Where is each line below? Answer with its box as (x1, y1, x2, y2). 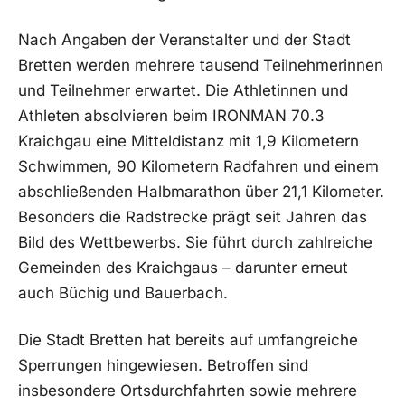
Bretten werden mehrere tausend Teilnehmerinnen (18, 56, 383, 75)
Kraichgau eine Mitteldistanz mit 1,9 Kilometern (18, 132, 359, 151)
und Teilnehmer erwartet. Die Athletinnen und (18, 81, 348, 100)
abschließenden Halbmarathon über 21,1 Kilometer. (18, 183, 384, 202)
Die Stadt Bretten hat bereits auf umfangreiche (18, 330, 358, 349)
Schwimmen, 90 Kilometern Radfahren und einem (18, 157, 379, 176)
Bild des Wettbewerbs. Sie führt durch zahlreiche (18, 233, 372, 252)
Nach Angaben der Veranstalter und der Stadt (18, 31, 351, 50)
